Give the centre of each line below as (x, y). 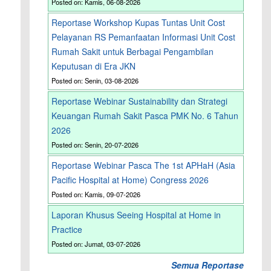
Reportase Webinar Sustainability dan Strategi (140, 101)
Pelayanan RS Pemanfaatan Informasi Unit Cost (144, 37)
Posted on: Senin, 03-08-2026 (95, 81)
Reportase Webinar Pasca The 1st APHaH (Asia (144, 165)
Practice (67, 230)
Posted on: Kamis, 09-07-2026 (96, 194)
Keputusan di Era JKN (94, 66)
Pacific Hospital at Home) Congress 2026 (130, 180)
